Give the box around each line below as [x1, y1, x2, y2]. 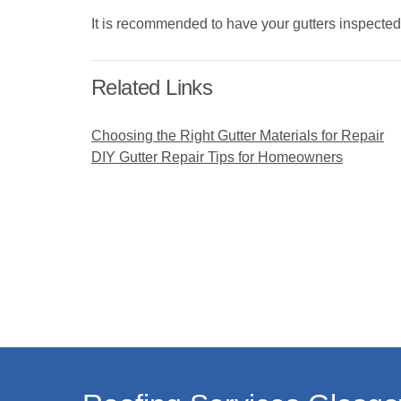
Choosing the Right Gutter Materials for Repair [91, 128, 384, 143]
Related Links [91, 75, 213, 99]
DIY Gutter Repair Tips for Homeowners [91, 149, 343, 165]
